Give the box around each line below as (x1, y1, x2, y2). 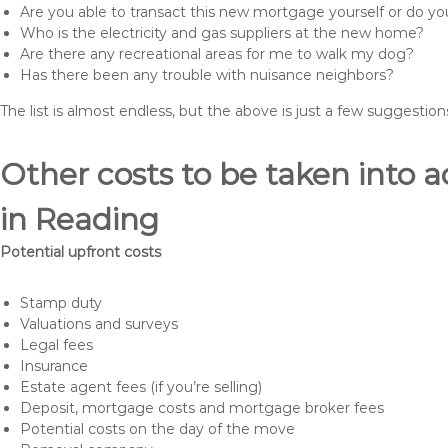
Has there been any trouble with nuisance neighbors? (20, 66, 394, 84)
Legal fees (20, 336, 93, 354)
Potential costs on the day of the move (20, 420, 295, 438)
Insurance (20, 357, 88, 375)
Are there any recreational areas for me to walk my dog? (20, 45, 414, 63)
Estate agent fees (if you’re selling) (20, 378, 262, 396)
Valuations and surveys (20, 315, 178, 333)
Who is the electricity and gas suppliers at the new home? (20, 24, 424, 42)
